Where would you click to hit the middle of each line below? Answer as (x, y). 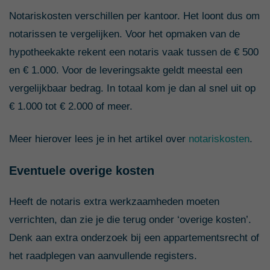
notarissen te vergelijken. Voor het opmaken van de (124, 34)
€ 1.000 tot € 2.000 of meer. (71, 106)
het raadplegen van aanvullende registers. (103, 256)
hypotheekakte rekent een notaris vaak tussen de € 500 (134, 52)
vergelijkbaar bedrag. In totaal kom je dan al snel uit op (132, 88)
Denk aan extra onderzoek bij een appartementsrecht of (134, 237)
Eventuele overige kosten (82, 170)
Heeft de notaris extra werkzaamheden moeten (114, 201)
